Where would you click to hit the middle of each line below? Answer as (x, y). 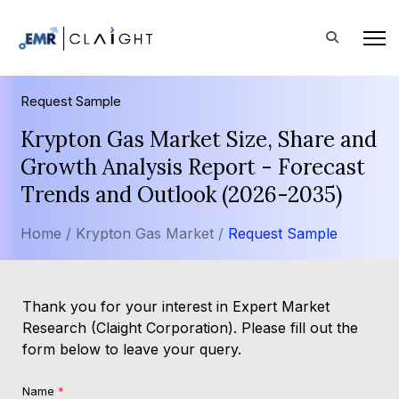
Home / (46, 233)
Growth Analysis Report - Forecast (193, 167)
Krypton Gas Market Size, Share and (199, 139)
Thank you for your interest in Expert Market (176, 306)
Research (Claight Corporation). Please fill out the (190, 328)
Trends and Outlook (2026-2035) (181, 195)
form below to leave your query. (132, 349)
